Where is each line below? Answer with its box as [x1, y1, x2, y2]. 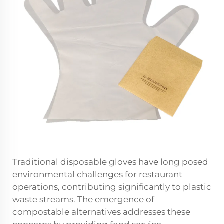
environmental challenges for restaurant [12, 169, 182, 180]
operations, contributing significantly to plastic [12, 182, 211, 192]
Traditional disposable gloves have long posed [12, 157, 208, 167]
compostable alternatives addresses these [12, 207, 190, 217]
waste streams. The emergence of [12, 194, 154, 205]
